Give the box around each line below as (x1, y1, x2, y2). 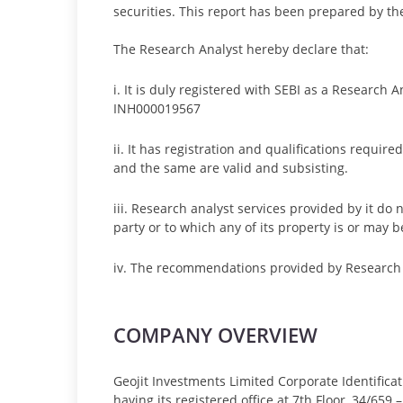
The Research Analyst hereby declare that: (113, 40, 369, 58)
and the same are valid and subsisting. (113, 159, 348, 176)
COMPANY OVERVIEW (113, 321, 318, 348)
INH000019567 (113, 100, 201, 117)
